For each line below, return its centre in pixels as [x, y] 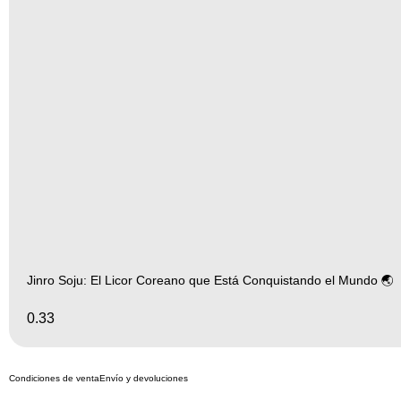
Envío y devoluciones [144, 378]
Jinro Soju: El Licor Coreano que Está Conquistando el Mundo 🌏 [210, 280]
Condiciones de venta [54, 378]
